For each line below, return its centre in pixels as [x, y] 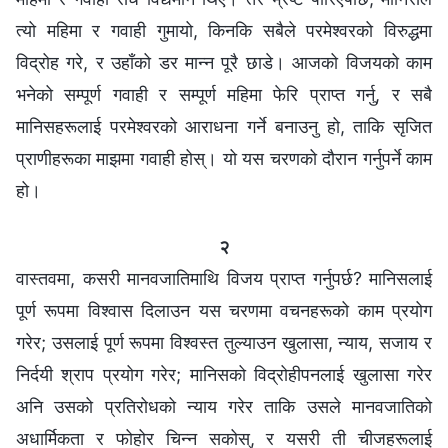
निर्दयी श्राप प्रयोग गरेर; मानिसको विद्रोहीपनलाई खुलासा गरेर [224, 374]
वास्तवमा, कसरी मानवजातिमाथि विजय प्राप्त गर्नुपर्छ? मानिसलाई [224, 278]
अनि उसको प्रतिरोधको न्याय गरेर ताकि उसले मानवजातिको [224, 406]
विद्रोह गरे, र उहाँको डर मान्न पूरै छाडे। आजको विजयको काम [224, 62]
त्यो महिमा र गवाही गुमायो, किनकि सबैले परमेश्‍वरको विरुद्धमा [224, 30]
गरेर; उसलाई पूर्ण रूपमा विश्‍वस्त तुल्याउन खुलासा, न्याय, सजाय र [224, 342]
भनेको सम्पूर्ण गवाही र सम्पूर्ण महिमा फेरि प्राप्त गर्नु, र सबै [224, 94]
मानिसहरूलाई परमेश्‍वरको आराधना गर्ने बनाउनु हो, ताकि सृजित [224, 126]
